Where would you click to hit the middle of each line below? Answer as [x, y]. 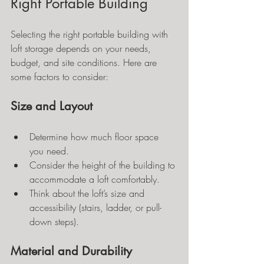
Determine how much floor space [95, 137]
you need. [49, 151]
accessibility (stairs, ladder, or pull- [95, 207]
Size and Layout [52, 106]
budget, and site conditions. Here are [85, 62]
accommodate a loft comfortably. [95, 179]
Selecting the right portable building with [91, 34]
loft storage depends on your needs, [82, 48]
